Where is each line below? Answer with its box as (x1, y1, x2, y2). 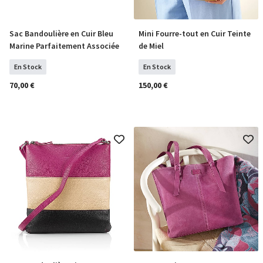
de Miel (139, 41, 164, 51)
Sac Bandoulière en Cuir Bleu (9, 28, 113, 39)
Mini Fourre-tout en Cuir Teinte (139, 28, 251, 39)
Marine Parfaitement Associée (9, 41, 119, 51)
